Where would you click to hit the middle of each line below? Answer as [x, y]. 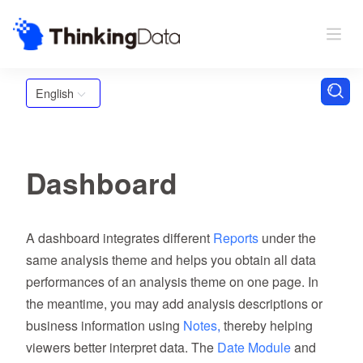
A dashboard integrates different [120, 238]
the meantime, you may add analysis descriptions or [174, 303]
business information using [105, 325]
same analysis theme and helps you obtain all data [171, 260]
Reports [236, 238]
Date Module [254, 347]
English [55, 93]
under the [287, 238]
